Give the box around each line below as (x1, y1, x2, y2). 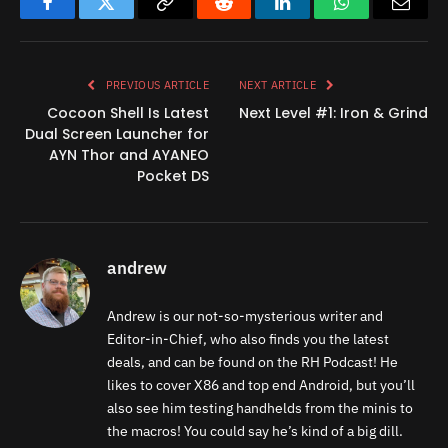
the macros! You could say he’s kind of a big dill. (107, 422, 403, 441)
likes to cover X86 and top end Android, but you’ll (107, 376, 415, 395)
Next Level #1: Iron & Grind (239, 103, 428, 124)
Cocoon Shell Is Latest (47, 103, 209, 124)
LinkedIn (281, 8, 348, 27)
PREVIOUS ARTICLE (102, 78, 209, 93)
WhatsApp (340, 8, 418, 27)
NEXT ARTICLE (239, 78, 320, 93)
